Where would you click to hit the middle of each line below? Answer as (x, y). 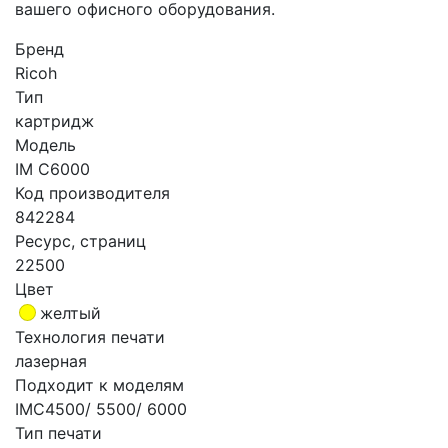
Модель (45, 144)
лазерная (51, 360)
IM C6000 (52, 168)
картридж (54, 120)
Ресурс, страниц (80, 240)
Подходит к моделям (99, 384)
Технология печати (90, 336)
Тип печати (58, 432)
